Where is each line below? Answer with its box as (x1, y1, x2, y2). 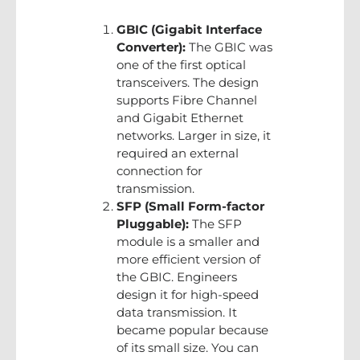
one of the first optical (117, 56, 246, 72)
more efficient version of (117, 251, 260, 267)
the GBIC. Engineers (117, 268, 237, 284)
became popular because (117, 321, 268, 337)
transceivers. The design (117, 74, 259, 90)
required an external (117, 145, 239, 161)
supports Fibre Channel (117, 92, 257, 108)
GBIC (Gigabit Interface (117, 21, 262, 37)
